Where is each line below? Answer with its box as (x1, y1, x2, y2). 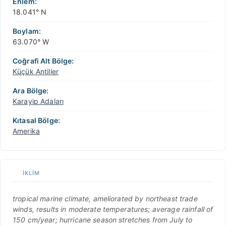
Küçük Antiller (13, 67, 59, 76)
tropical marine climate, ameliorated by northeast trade (13, 194, 198, 203)
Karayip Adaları (13, 96, 64, 105)
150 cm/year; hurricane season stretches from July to (13, 215, 193, 224)
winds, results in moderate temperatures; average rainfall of (13, 204, 213, 213)
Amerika (13, 126, 40, 135)
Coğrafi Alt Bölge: (13, 56, 74, 65)
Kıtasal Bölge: (13, 116, 60, 125)
